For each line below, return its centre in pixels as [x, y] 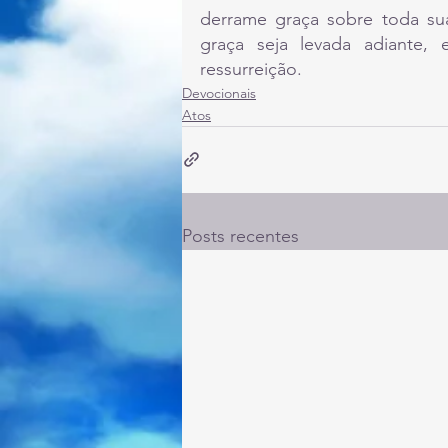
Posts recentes [240, 235]
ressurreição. [251, 68]
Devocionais [219, 92]
